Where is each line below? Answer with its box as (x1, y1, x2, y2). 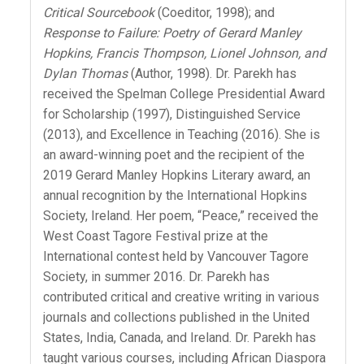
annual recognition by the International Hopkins (43, 188, 308, 204)
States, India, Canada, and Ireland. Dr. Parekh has (43, 330, 317, 346)
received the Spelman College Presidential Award (43, 86, 326, 102)
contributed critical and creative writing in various (43, 289, 320, 305)
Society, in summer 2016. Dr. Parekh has (43, 269, 271, 285)
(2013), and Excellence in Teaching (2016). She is (43, 127, 321, 143)
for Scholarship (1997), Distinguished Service (43, 106, 301, 123)
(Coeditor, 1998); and (154, 5, 275, 21)
